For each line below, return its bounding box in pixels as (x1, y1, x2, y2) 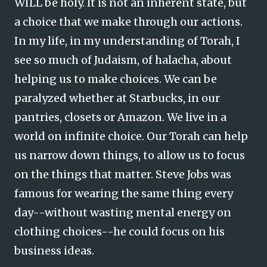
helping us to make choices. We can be (14, 72, 217, 86)
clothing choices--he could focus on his (14, 225, 225, 238)
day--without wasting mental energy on (14, 206, 231, 219)
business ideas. (14, 244, 94, 257)
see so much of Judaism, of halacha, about (14, 53, 232, 67)
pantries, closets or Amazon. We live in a (14, 110, 226, 124)
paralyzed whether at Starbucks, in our (14, 91, 220, 105)
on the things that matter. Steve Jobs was (14, 167, 231, 181)
